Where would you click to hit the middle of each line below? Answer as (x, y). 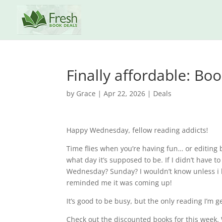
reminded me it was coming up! (119, 183)
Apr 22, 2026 (125, 93)
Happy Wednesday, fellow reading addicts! (138, 130)
